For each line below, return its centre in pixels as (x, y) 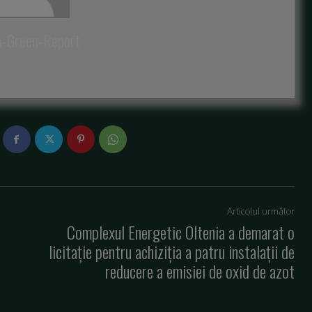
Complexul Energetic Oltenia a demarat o (180, 232)
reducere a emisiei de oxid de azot (200, 271)
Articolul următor (260, 212)
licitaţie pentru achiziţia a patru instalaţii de (171, 252)
